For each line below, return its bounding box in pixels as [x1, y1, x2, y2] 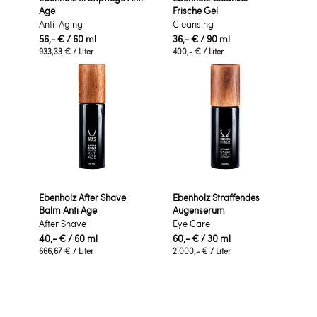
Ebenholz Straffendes [173, 191, 260, 204]
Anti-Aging [39, 18, 83, 30]
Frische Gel [173, 4, 218, 17]
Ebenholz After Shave [39, 191, 126, 204]
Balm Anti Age [39, 204, 97, 217]
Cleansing [173, 18, 214, 30]
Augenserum [173, 204, 225, 217]
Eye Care [173, 217, 210, 230]
